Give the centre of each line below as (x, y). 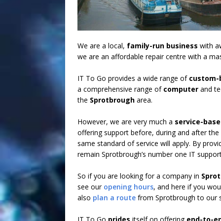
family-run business (162, 46)
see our (91, 187)
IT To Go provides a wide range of (133, 78)
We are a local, (102, 46)
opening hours (129, 187)
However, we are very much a (126, 122)
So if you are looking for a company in (139, 176)
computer (182, 89)
